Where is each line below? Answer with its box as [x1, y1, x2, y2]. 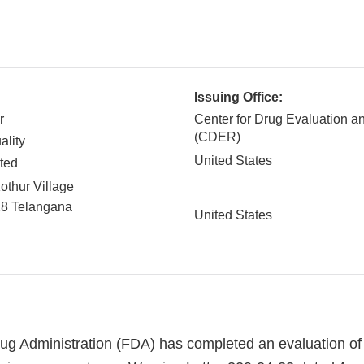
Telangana [11, 200, 72, 214]
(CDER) [194, 130, 240, 145]
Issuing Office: [194, 90, 283, 105]
